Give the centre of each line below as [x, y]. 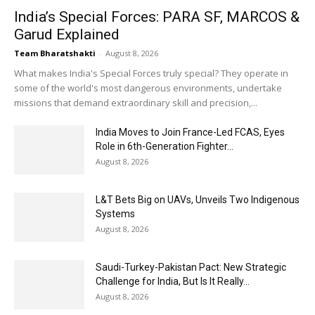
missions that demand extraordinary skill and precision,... [136, 103]
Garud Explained [67, 35]
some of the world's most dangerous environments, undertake [148, 88]
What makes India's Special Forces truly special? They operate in [151, 73]
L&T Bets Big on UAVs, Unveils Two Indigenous [198, 200]
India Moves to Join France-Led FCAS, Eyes [190, 133]
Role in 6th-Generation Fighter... [165, 147]
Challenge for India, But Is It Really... [173, 282]
